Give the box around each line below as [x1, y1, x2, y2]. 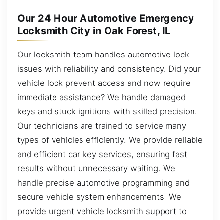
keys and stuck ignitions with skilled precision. [17, 106, 197, 116]
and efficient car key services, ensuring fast [17, 149, 187, 159]
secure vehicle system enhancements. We [17, 192, 181, 202]
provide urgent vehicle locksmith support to [17, 206, 187, 216]
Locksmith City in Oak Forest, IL [17, 25, 171, 37]
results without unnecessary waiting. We [17, 163, 175, 173]
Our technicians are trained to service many [17, 120, 186, 131]
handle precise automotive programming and [17, 177, 190, 188]
